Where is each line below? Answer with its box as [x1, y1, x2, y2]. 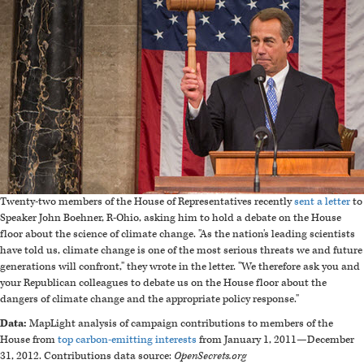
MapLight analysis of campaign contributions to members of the [27, 317, 333, 331]
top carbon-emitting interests [58, 333, 197, 347]
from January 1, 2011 [197, 333, 297, 347]
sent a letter [294, 195, 350, 209]
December [307, 333, 354, 347]
